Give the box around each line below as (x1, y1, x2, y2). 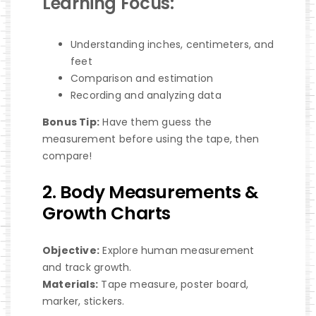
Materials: (42, 276, 99, 291)
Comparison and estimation (70, 71, 214, 85)
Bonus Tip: (42, 114, 100, 129)
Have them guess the (99, 114, 212, 129)
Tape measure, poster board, (98, 276, 248, 291)
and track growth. (42, 260, 132, 274)
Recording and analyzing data (70, 87, 221, 102)
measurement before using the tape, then (42, 131, 260, 146)
